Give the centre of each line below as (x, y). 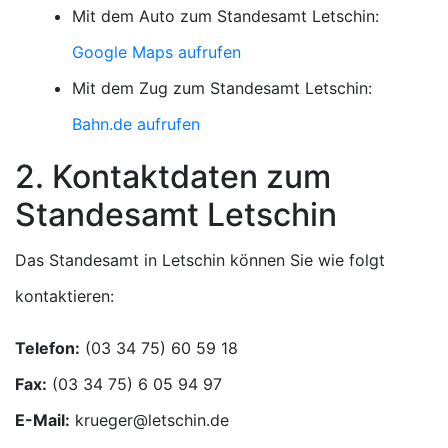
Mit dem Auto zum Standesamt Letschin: (225, 16)
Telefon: (47, 348)
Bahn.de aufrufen (136, 124)
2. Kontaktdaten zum (173, 176)
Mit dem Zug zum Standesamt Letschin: (222, 88)
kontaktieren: (64, 296)
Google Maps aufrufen (156, 52)
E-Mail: (42, 420)
